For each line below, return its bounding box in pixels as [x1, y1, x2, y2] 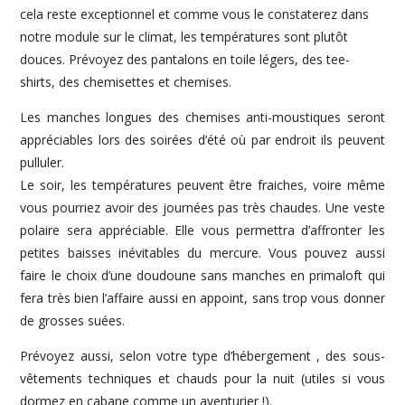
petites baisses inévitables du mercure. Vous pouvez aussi [20, 243, 385, 261]
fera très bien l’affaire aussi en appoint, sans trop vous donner [20, 288, 385, 306]
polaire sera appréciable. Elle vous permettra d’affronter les [20, 221, 385, 239]
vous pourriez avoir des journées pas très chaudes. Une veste [20, 198, 385, 216]
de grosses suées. [20, 311, 126, 329]
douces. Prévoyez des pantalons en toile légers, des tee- [20, 50, 351, 68]
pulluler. [20, 153, 65, 171]
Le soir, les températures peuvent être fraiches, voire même [20, 175, 385, 193]
